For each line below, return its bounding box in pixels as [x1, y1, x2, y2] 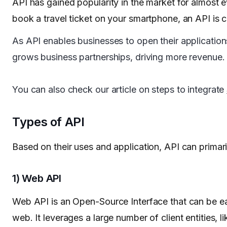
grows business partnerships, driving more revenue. [12, 52, 225, 63]
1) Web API [12, 172, 61, 185]
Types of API [12, 115, 85, 130]
